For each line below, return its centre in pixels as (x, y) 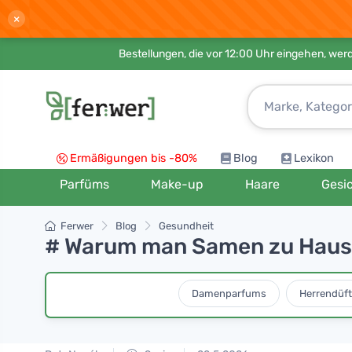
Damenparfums (229, 293)
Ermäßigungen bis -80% (134, 158)
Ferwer (77, 226)
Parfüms (84, 184)
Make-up (177, 184)
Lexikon (314, 158)
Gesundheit (186, 226)
